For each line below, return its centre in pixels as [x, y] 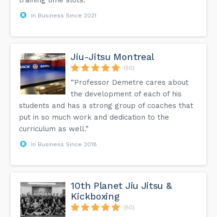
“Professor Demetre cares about [130, 82]
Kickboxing [95, 196]
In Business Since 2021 [64, 15]
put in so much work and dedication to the [94, 117]
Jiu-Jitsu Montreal [113, 57]
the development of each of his [126, 94]
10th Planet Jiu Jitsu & [121, 186]
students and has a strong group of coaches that [106, 105]
